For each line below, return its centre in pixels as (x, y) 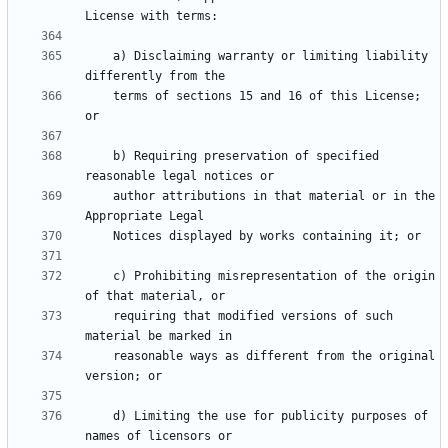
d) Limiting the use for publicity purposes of (99, 416)
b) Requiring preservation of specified (99, 156)
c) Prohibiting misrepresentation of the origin (99, 276)
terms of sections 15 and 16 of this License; (99, 96)
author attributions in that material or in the (99, 196)
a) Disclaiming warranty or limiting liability (99, 56)
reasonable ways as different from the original (99, 356)
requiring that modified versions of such (99, 316)
